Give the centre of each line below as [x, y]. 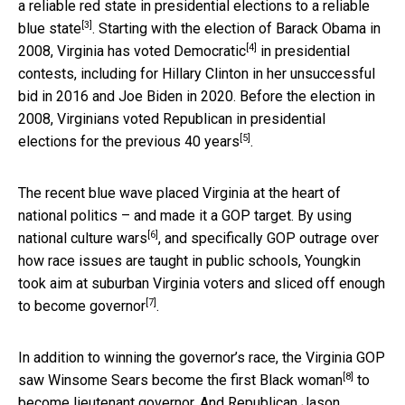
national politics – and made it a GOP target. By [168, 215]
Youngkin [333, 260]
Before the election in [307, 96]
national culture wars [83, 238]
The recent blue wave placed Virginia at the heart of [179, 193]
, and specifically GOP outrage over [268, 238]
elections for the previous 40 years [129, 141]
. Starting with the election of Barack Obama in [236, 28]
